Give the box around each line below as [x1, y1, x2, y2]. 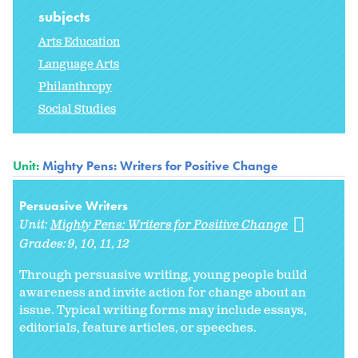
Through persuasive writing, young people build [19, 267, 307, 284]
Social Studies [38, 101, 116, 117]
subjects [38, 7, 93, 26]
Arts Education [38, 34, 120, 50]
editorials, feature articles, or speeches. [19, 320, 257, 337]
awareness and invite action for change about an [19, 284, 306, 302]
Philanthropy [38, 79, 112, 95]
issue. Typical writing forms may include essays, [19, 302, 307, 320]
